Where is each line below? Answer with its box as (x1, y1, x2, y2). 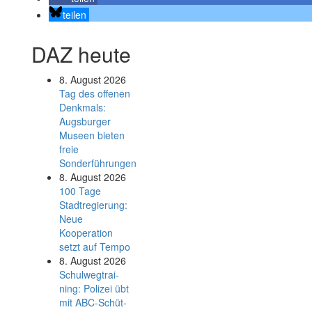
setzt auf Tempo (59, 240, 130, 253)
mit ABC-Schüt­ (59, 295, 127, 309)
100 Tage (59, 184, 101, 198)
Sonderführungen (59, 156, 136, 170)
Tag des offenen (59, 86, 130, 100)
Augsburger (59, 114, 111, 128)
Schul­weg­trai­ (59, 267, 119, 281)
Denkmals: (59, 100, 106, 114)
